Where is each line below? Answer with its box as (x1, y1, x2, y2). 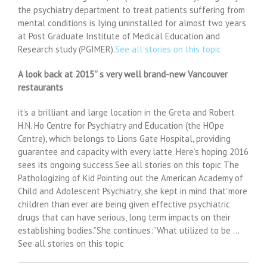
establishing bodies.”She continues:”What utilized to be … (18, 224, 239, 236)
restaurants (18, 81, 63, 93)
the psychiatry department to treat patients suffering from (18, 4, 245, 15)
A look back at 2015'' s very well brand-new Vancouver (18, 68, 228, 80)
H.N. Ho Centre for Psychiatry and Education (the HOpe (18, 119, 224, 131)
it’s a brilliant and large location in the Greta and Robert (18, 106, 235, 118)
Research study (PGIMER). (18, 43, 115, 55)
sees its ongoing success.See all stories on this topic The (18, 159, 239, 170)
